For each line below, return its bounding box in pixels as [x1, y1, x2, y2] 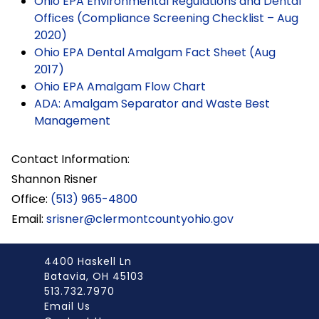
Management [34, 113, 110, 129]
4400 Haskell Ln [44, 254, 132, 268]
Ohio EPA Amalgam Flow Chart [34, 78, 206, 95]
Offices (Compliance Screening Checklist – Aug [34, 10, 298, 26]
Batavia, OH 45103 [44, 269, 144, 283]
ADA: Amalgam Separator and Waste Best [34, 95, 270, 112]
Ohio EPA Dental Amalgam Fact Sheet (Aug [34, 44, 276, 61]
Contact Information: [11, 151, 130, 167]
